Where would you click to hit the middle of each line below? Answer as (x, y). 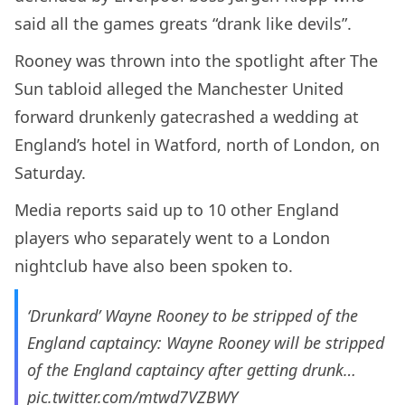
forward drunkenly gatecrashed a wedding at (187, 117)
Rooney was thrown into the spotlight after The (196, 61)
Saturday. (50, 173)
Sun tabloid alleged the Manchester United (179, 89)
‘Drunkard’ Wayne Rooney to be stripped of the (193, 316)
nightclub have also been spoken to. (154, 266)
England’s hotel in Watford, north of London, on (197, 145)
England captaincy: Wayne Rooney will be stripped (206, 343)
